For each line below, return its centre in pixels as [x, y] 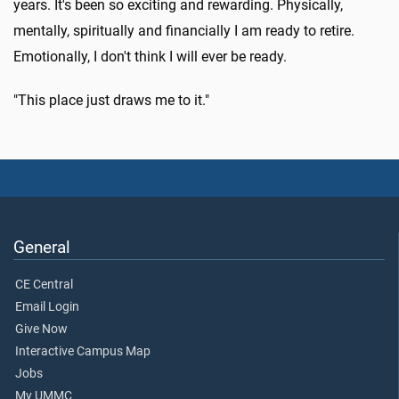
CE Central [44, 284]
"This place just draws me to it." [111, 101]
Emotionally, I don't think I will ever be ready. [150, 57]
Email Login [47, 306]
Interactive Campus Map [83, 351]
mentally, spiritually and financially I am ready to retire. [184, 31]
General [42, 247]
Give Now [41, 329]
